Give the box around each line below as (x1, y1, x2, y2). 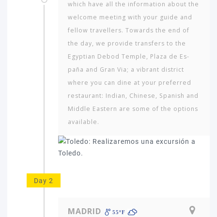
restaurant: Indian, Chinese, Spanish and (68, 92, 199, 100)
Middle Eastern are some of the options (68, 105, 198, 113)
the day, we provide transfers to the (68, 39, 186, 47)
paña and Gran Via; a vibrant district (68, 65, 184, 74)
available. (68, 118, 99, 126)
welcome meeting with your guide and (68, 13, 192, 21)
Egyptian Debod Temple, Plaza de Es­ (68, 52, 189, 61)
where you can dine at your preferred (68, 78, 191, 87)
